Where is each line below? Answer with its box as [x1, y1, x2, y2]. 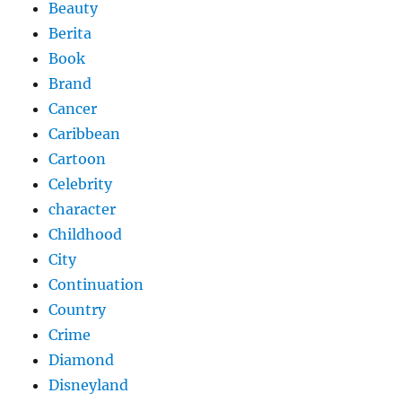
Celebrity [48, 175, 113, 194]
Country [48, 301, 107, 319]
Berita [48, 24, 92, 43]
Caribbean [48, 125, 121, 144]
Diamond [48, 351, 115, 370]
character [48, 200, 117, 219]
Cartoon [48, 150, 107, 169]
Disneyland [48, 376, 129, 395]
